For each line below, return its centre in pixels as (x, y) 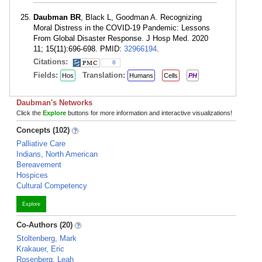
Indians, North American (57, 154)
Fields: (47, 75)
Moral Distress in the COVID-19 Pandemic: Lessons (122, 28)
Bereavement (39, 165)
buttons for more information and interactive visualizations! (149, 113)
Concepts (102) (43, 130)
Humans (141, 75)
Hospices (32, 175)
